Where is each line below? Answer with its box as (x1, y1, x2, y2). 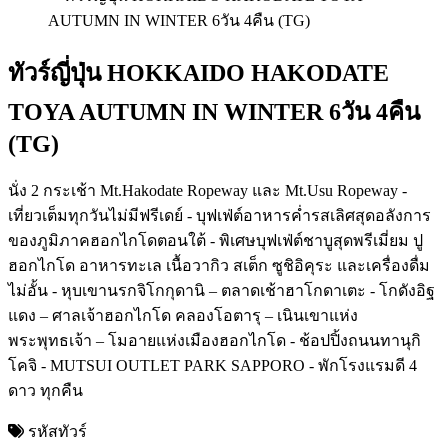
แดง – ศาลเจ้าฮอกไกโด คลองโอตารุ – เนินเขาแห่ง (8, 306, 358, 324)
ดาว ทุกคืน (8, 381, 83, 399)
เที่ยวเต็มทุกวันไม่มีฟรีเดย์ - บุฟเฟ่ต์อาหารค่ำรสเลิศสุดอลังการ (8, 206, 431, 224)
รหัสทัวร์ (24, 422, 87, 440)
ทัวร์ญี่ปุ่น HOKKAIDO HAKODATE (8, 59, 389, 86)
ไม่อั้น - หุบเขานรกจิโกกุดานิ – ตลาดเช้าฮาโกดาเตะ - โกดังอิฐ (8, 281, 435, 299)
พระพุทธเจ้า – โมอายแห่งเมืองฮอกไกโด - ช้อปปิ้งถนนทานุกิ (8, 331, 421, 349)
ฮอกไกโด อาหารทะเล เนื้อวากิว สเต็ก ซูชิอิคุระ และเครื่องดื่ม (8, 256, 430, 274)
